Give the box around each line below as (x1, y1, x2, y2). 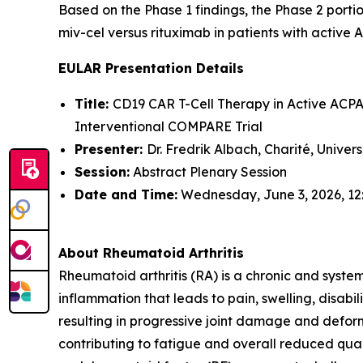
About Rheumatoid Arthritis (58, 245, 244, 261)
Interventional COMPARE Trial (75, 118, 263, 135)
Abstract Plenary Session (130, 164, 287, 180)
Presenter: (75, 141, 147, 157)
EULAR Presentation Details (58, 60, 244, 76)
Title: (75, 96, 113, 112)
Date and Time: (75, 186, 177, 203)
